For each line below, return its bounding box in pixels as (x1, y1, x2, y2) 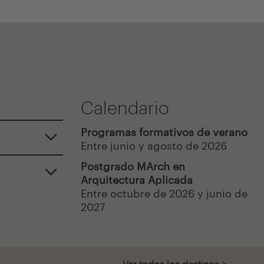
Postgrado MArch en (80, 160, 185, 173)
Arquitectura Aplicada (80, 173, 193, 186)
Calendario (80, 97, 169, 118)
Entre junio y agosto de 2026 (80, 139, 227, 152)
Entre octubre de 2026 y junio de (80, 187, 247, 200)
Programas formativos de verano (80, 126, 247, 138)
